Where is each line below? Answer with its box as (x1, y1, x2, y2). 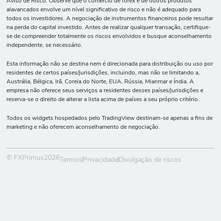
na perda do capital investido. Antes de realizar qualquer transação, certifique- (6, 25, 211, 31)
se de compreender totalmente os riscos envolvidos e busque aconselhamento (6, 34, 212, 40)
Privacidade (83, 156, 118, 164)
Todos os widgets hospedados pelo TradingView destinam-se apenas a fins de (6, 115, 213, 122)
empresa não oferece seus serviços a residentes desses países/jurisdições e (6, 88, 204, 94)
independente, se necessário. (6, 42, 83, 49)
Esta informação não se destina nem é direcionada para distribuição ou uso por (6, 61, 214, 68)
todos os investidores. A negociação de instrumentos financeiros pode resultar (6, 16, 214, 22)
